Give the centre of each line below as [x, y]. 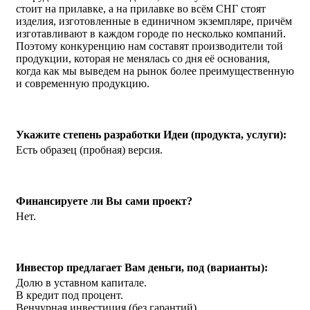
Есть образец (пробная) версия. [89, 149]
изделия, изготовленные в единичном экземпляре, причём [154, 21]
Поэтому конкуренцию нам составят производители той [149, 46]
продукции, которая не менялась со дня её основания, [143, 58]
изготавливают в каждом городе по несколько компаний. [151, 33]
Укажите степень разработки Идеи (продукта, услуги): [151, 134]
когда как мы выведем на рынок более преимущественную [155, 71]
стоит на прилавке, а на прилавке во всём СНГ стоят [141, 8]
